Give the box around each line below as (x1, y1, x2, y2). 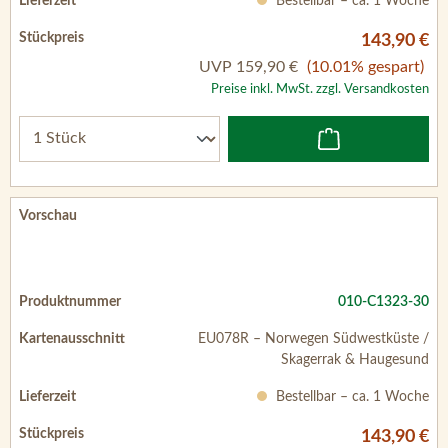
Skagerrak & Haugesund (281, 352, 429, 367)
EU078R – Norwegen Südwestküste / (198, 331, 429, 346)
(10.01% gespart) (307, 58, 424, 75)
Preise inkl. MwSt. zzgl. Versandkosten (211, 82, 429, 95)
